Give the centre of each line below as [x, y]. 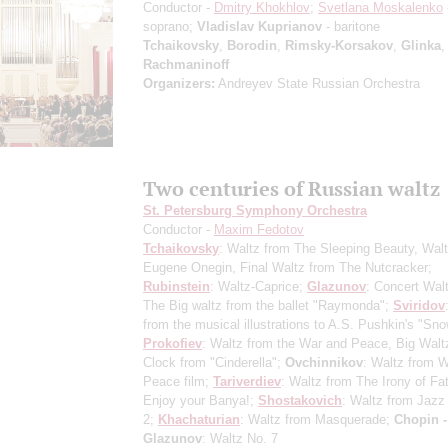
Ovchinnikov [324, 362]
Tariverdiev [247, 381]
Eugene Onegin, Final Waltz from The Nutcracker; [287, 267]
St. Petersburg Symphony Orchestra [255, 210]
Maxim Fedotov [259, 229]
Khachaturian [199, 419]
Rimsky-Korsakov [339, 45]
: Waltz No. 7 [240, 438]
